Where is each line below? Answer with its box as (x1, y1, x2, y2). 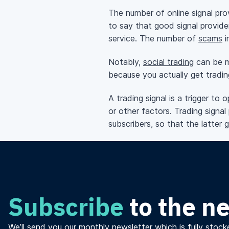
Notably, (108, 57, 143, 67)
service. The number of (108, 33, 198, 44)
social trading (143, 57, 194, 67)
